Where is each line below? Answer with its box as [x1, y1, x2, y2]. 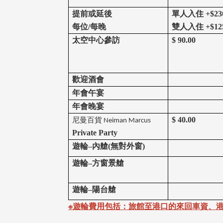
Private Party [72, 128, 117, 137]
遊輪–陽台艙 [72, 185, 116, 194]
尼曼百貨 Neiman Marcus [72, 117, 151, 125]
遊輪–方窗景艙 [72, 159, 124, 168]
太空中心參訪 [72, 36, 120, 45]
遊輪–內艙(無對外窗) [72, 142, 145, 151]
